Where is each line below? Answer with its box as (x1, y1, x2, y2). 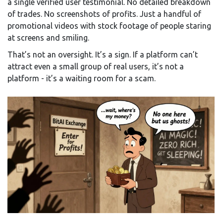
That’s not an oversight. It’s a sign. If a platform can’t (7, 50, 198, 59)
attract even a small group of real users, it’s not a (7, 62, 184, 71)
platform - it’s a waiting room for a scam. (7, 74, 156, 83)
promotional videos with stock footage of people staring (7, 21, 211, 31)
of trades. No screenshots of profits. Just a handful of (7, 9, 201, 19)
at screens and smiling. (7, 33, 89, 43)
